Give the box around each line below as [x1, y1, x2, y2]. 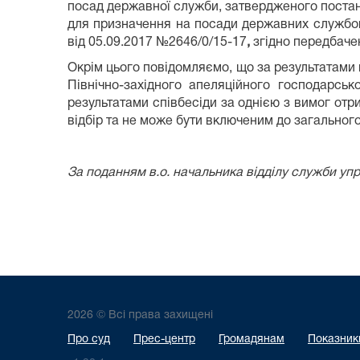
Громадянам [219, 334, 284, 345]
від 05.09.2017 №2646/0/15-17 [67, 36, 247, 48]
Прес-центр [133, 334, 195, 345]
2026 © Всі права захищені [67, 310, 213, 321]
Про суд [67, 334, 110, 345]
